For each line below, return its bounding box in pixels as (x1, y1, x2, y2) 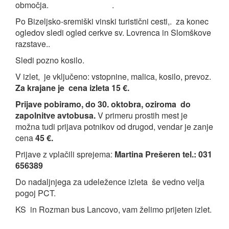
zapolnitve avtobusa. (15, 109, 96, 121)
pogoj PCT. (15, 187, 56, 199)
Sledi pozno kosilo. (15, 54, 84, 66)
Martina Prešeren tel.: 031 (114, 148, 212, 160)
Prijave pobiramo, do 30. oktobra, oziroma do (15, 98, 191, 110)
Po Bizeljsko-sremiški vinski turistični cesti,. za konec (15, 15, 209, 27)
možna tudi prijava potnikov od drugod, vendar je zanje (15, 121, 213, 132)
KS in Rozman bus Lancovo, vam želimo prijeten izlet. (15, 203, 212, 215)
